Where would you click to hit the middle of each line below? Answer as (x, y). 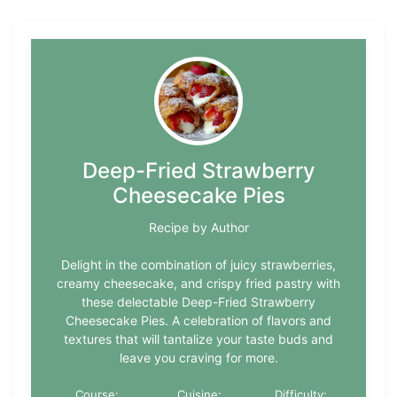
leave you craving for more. (198, 358)
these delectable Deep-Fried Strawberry (198, 302)
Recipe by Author (198, 228)
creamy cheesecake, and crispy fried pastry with (198, 284)
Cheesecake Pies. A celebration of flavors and (198, 321)
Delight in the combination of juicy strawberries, (198, 265)
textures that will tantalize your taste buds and (198, 339)
